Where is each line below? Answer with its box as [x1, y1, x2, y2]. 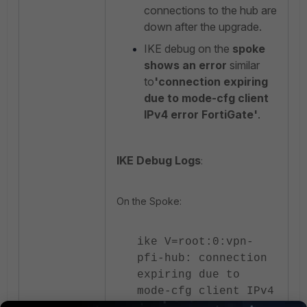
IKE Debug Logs [116, 153, 201, 167]
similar [227, 58, 260, 72]
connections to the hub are [144, 3, 277, 17]
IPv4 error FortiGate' [144, 108, 258, 121]
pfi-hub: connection [137, 252, 267, 265]
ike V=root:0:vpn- [137, 236, 254, 248]
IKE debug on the [144, 42, 232, 56]
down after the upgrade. [144, 20, 262, 34]
